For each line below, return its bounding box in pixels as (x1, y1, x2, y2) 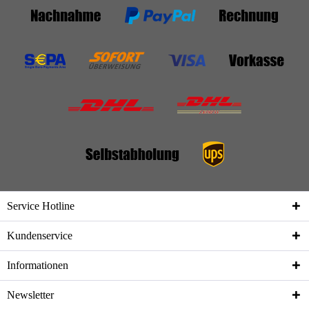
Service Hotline (7, 199, 74, 212)
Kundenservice (7, 229, 72, 241)
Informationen (7, 259, 68, 271)
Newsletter (7, 288, 54, 301)
